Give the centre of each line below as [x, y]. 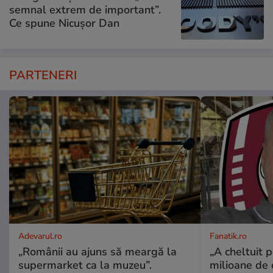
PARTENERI [43, 76]
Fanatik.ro [228, 236]
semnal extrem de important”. [85, 9]
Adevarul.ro [40, 236]
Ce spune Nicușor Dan [64, 23]
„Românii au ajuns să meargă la [97, 252]
